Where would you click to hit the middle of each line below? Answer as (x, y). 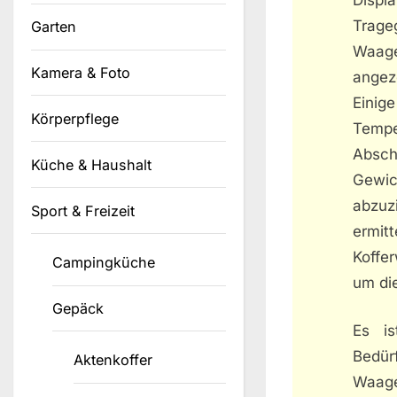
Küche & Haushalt (91, 164)
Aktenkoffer (113, 360)
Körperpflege (75, 118)
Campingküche (104, 263)
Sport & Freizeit (83, 210)
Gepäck (78, 309)
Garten (54, 27)
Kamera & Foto (81, 73)
